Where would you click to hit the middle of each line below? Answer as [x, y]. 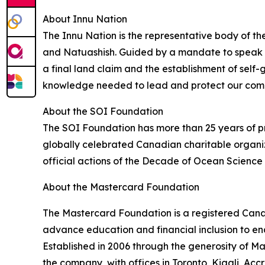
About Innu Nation [85, 19]
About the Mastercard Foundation [121, 187]
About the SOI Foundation [104, 111]
